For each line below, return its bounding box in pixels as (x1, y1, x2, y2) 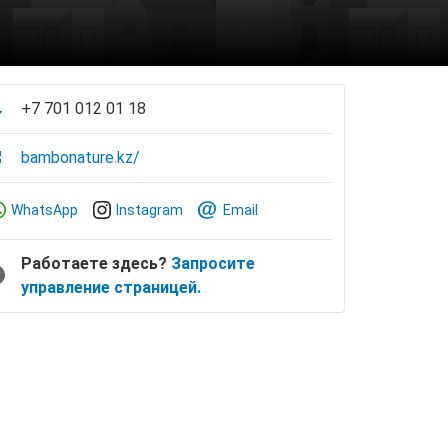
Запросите (171, 254, 255, 273)
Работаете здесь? (21, 254, 171, 273)
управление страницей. (21, 278, 201, 297)
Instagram (116, 202, 183, 218)
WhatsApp (11, 202, 78, 218)
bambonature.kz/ (21, 148, 140, 167)
